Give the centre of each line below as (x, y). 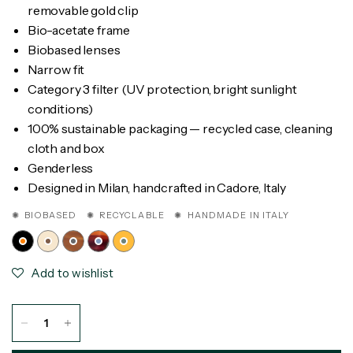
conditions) (61, 109)
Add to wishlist (71, 273)
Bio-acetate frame (79, 30)
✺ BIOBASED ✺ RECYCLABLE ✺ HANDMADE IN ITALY (151, 216)
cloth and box (66, 149)
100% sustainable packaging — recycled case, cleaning (180, 129)
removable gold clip (83, 11)
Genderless (61, 168)
